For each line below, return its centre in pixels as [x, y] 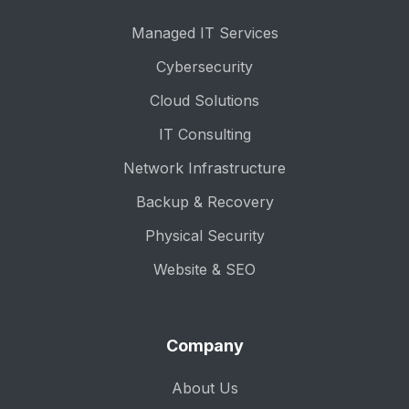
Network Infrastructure [204, 168]
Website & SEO [204, 269]
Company [204, 346]
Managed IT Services [204, 33]
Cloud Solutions [204, 100]
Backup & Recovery [204, 202]
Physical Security [204, 236]
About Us [204, 388]
